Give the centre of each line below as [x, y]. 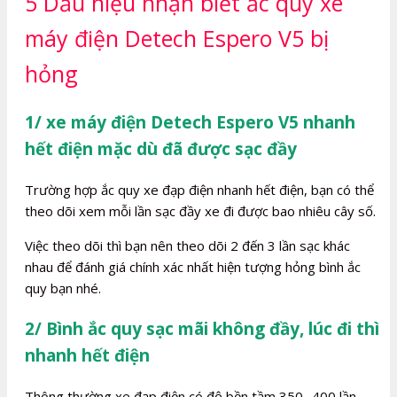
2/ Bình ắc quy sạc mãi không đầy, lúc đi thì [202, 329]
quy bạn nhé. [63, 288]
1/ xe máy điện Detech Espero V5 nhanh [190, 123]
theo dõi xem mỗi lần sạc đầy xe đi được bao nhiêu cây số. [200, 211]
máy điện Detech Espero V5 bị [177, 38]
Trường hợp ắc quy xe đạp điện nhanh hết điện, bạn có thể [199, 190]
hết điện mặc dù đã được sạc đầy [161, 149]
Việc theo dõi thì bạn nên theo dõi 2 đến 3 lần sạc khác [187, 246]
